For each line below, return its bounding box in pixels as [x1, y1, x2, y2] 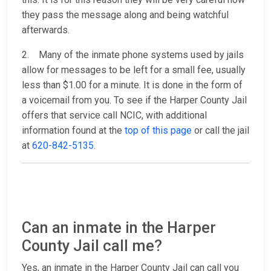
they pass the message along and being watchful [22, 9, 229, 21]
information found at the [22, 125, 125, 137]
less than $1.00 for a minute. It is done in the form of [22, 79, 243, 91]
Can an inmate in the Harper [22, 219, 216, 237]
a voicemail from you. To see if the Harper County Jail [22, 94, 247, 106]
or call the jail [192, 125, 249, 137]
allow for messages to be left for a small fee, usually [22, 64, 246, 76]
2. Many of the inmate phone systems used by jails [22, 49, 244, 61]
